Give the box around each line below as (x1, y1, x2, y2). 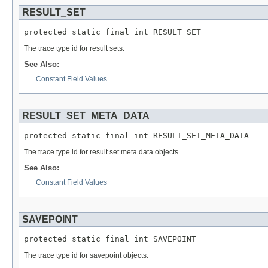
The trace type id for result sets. (24, 44, 124, 53)
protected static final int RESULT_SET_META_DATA (24, 131, 249, 141)
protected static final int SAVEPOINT (24, 234, 196, 244)
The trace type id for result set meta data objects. (24, 147, 180, 156)
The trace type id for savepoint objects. (24, 251, 148, 260)
